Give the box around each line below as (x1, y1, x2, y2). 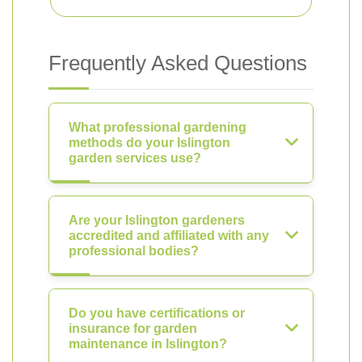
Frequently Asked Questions (48, 51, 307, 75)
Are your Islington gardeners (69, 213, 245, 227)
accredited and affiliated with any (69, 229, 269, 242)
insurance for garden (69, 322, 197, 335)
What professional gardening (69, 120, 246, 134)
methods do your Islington (69, 136, 230, 149)
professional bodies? (69, 244, 199, 258)
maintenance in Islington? (69, 337, 227, 351)
